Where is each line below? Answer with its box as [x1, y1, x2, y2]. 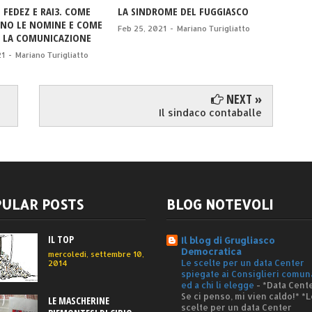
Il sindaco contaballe [159, 107, 263, 119]
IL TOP [48, 233, 74, 247]
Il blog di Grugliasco [181, 235, 275, 247]
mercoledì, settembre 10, [48, 249, 144, 260]
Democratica [181, 246, 242, 258]
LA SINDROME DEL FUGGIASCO [118, 4, 249, 19]
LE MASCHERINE [48, 294, 109, 308]
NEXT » [224, 91, 263, 108]
